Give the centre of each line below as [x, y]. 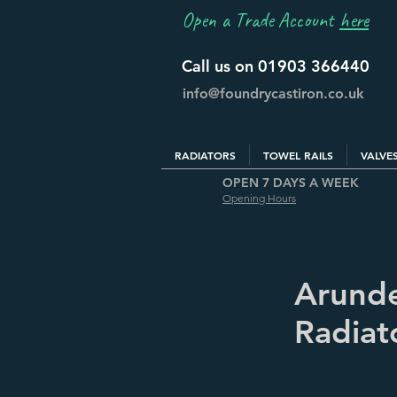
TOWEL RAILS [298, 155]
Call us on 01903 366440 [276, 66]
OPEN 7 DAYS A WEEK [291, 183]
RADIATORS [205, 155]
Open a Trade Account [261, 20]
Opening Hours [259, 198]
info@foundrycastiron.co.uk [273, 93]
